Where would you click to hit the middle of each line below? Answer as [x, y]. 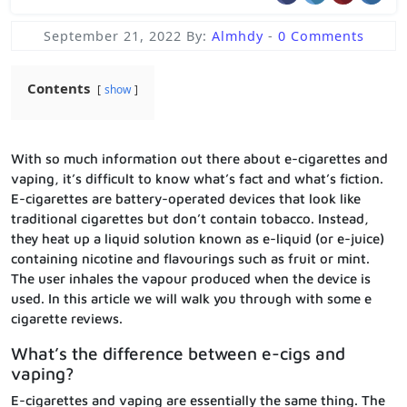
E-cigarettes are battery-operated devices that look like [186, 198]
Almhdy [239, 35]
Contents [59, 88]
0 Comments [321, 35]
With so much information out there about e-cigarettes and [199, 158]
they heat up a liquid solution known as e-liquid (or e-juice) [198, 238]
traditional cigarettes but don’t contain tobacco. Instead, [190, 218]
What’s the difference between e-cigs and [178, 353]
